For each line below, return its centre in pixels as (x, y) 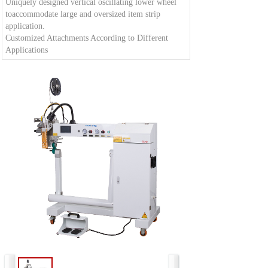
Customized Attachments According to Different (86, 38)
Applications (26, 50)
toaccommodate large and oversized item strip (83, 14)
